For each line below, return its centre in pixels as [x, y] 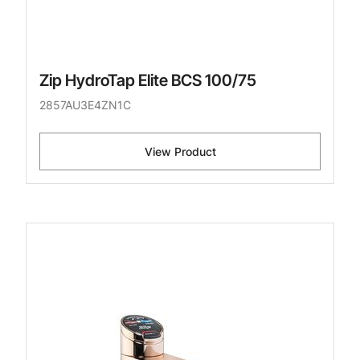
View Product [180, 152]
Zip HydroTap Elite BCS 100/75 [148, 81]
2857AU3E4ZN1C [85, 105]
